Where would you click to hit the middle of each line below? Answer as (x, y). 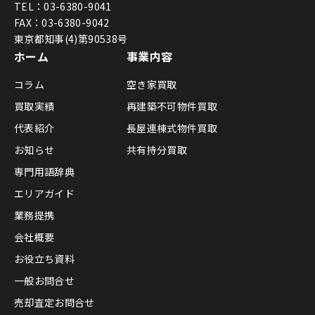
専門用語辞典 (45, 171)
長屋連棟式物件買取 (172, 128)
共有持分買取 (157, 149)
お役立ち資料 (45, 258)
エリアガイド (45, 193)
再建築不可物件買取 (172, 106)
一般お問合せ (45, 280)
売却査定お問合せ (54, 302)
